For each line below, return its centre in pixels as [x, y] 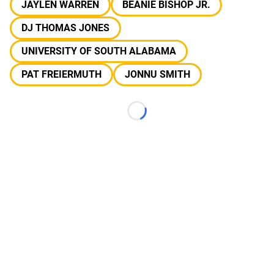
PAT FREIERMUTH [61, 74]
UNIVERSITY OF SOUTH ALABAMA [99, 51]
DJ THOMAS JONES [65, 28]
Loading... [157, 117]
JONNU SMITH [157, 74]
